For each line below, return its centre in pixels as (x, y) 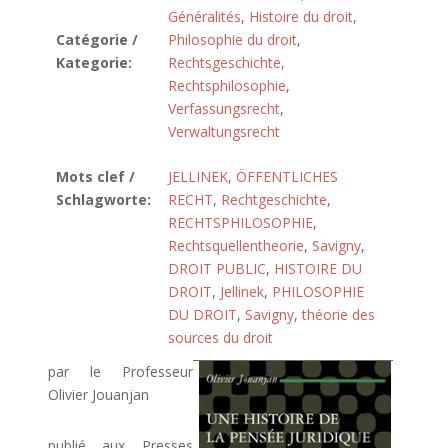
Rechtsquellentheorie (236, 245)
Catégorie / (97, 39)
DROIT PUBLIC (217, 268)
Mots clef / (95, 176)
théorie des (338, 314)
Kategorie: (94, 62)
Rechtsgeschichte (224, 62)
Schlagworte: (103, 199)
